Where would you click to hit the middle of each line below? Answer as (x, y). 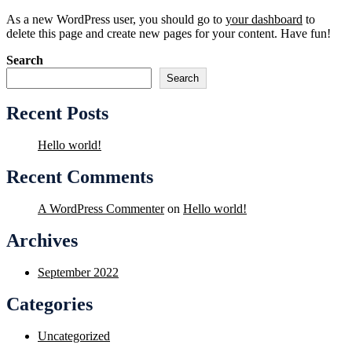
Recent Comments (80, 177)
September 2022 (78, 272)
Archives (42, 240)
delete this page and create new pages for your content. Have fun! (169, 33)
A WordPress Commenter (101, 209)
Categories (49, 304)
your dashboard (264, 19)
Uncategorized (74, 336)
